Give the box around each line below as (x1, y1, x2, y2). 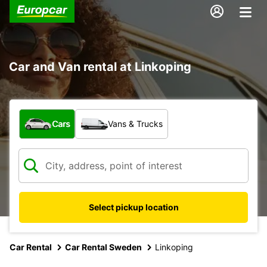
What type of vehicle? (18, 108, 120, 121)
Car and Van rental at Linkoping (9, 59, 191, 74)
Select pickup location (88, 201, 179, 212)
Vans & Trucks (108, 118, 163, 129)
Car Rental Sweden (65, 241, 142, 252)
